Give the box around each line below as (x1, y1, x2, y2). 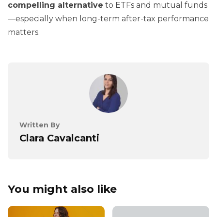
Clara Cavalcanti (19, 132, 99, 144)
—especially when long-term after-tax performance (8, 14, 209, 23)
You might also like (8, 182, 117, 196)
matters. (8, 27, 40, 37)
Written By (19, 120, 60, 129)
